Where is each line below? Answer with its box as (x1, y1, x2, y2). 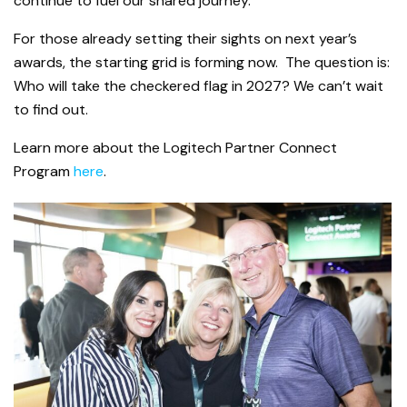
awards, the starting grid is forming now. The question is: (14, 53, 390, 73)
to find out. (14, 100, 88, 120)
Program (14, 162, 74, 182)
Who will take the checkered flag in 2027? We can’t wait (14, 76, 383, 96)
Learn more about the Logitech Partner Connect (14, 138, 337, 158)
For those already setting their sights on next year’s (14, 29, 357, 49)
